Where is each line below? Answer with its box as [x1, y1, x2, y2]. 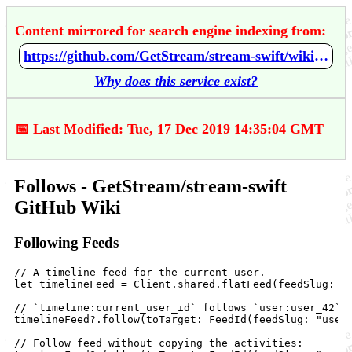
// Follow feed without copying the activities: [14, 336, 303, 349]
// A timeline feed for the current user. [14, 266, 266, 278]
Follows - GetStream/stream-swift [14, 175, 287, 196]
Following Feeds [14, 233, 119, 251]
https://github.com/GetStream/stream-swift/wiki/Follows [314, 48, 328, 64]
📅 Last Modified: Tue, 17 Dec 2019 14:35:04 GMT [15, 121, 324, 137]
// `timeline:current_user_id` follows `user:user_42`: [14, 301, 347, 313]
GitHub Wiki [14, 196, 121, 218]
